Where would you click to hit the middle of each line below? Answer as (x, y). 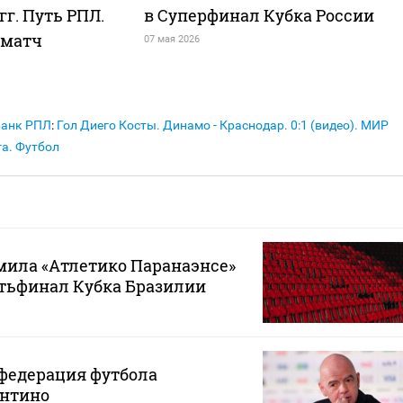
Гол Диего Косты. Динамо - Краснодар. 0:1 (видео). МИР (223, 125)
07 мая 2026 (171, 40)
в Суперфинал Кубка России (259, 16)
